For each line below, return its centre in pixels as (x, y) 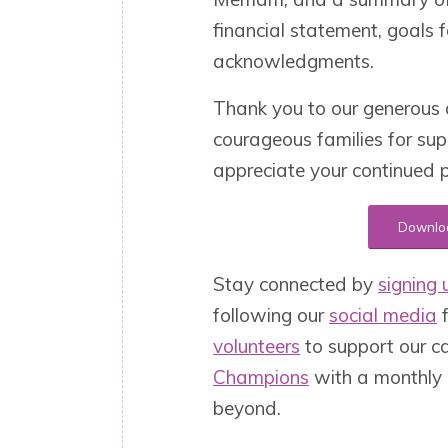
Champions (261, 376)
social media (383, 314)
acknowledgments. (293, 61)
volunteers (256, 345)
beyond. (247, 407)
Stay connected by (295, 283)
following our (271, 314)
